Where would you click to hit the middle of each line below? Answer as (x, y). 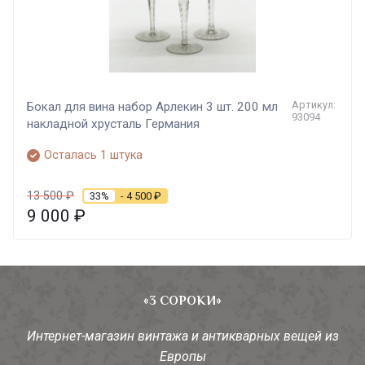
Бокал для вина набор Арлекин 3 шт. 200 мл (152, 107)
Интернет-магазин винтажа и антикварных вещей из (182, 336)
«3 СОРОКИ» (182, 301)
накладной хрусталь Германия (113, 124)
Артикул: (313, 105)
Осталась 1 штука (93, 156)
